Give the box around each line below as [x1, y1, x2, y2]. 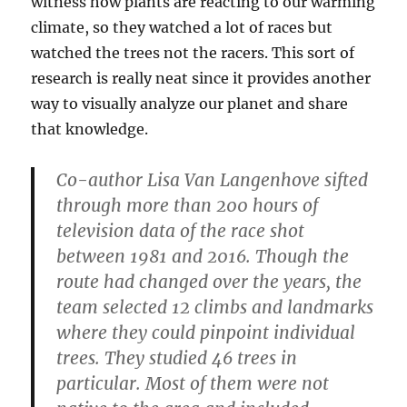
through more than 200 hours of [56, 194, 319, 217]
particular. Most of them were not [56, 372, 330, 395]
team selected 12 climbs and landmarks [56, 296, 374, 319]
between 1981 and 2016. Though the [56, 245, 350, 268]
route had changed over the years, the [56, 271, 362, 293]
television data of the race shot [56, 220, 305, 243]
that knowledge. [31, 120, 149, 139]
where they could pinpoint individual [56, 322, 356, 344]
